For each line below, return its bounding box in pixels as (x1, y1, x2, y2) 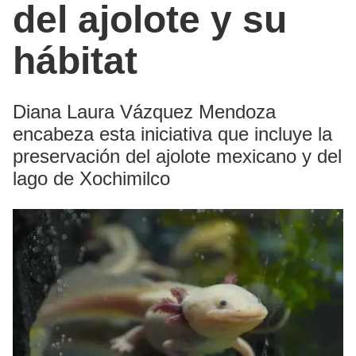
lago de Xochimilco (13, 168, 170, 190)
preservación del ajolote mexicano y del (13, 145, 342, 168)
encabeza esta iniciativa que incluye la (13, 123, 332, 145)
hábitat (13, 40, 137, 83)
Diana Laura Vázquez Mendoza (13, 101, 276, 123)
